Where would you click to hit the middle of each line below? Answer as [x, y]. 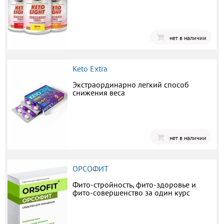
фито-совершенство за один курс [131, 192]
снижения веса [99, 92]
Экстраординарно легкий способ [131, 84]
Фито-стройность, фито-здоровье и [134, 184]
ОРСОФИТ [90, 168]
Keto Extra [90, 68]
